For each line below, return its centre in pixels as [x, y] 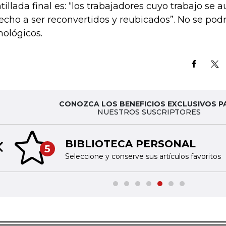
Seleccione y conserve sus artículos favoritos [143, 156]
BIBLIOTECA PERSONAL [130, 144]
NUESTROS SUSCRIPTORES [149, 112]
